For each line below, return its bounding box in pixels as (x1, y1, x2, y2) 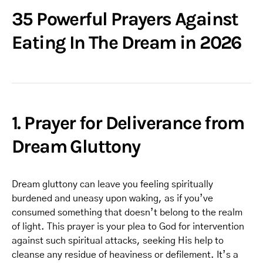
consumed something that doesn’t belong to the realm (12, 208, 242, 217)
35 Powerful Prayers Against (12, 8, 238, 30)
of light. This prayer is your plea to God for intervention (12, 222, 244, 231)
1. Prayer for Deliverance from (12, 112, 244, 134)
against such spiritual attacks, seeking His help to (12, 236, 224, 245)
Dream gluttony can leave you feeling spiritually (12, 180, 213, 189)
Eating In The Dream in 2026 (12, 32, 241, 53)
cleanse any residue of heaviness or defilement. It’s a (12, 250, 238, 259)
